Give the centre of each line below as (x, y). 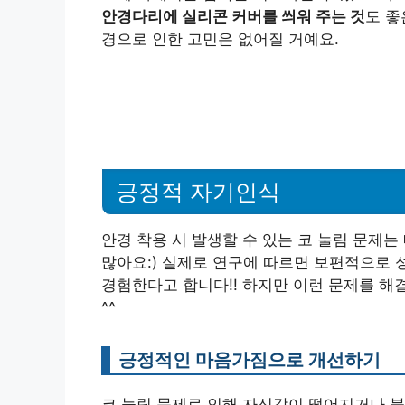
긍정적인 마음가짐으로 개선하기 (250, 359)
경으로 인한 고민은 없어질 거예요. (220, 39)
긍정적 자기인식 (198, 191)
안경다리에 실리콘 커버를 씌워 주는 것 (233, 17)
